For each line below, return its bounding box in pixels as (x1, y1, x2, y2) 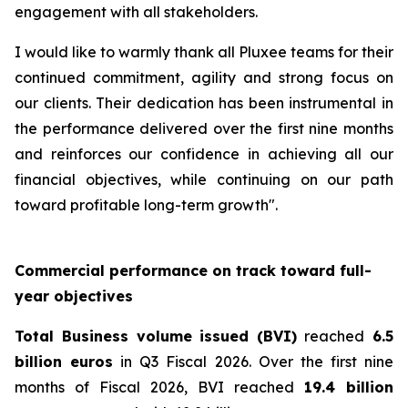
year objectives (15, 287, 133, 305)
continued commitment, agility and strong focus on (15, 68, 393, 87)
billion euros (15, 352, 114, 371)
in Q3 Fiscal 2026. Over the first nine (113, 352, 394, 371)
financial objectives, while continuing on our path (15, 170, 393, 189)
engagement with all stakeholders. (15, 3, 258, 21)
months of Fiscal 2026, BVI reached (15, 378, 304, 396)
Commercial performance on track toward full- (15, 261, 372, 280)
